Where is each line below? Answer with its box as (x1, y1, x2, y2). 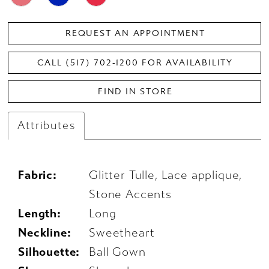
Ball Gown (89, 245, 146, 259)
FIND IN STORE (98, 86, 173, 97)
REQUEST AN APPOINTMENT (65, 28, 205, 38)
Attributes (17, 118, 76, 132)
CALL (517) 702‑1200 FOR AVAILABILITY (37, 57, 233, 68)
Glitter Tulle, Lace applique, (89, 168, 243, 182)
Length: (18, 207, 61, 220)
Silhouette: (18, 245, 80, 259)
